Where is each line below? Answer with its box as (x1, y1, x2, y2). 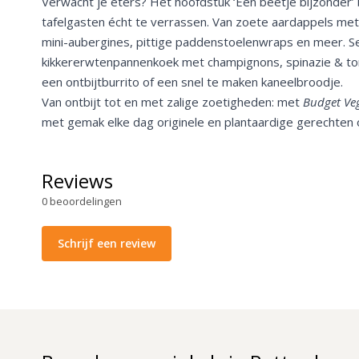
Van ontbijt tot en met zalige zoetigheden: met (42, 94, 303, 111)
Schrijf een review (58, 236, 155, 252)
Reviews (42, 167, 113, 195)
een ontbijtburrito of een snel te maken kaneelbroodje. (42, 74, 343, 91)
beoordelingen (50, 194, 122, 209)
